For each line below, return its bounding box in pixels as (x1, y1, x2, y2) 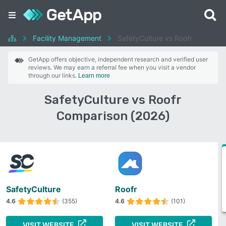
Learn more (78, 72, 110, 79)
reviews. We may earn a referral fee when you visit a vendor (28, 64, 196, 71)
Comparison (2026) (56, 109, 169, 123)
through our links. (28, 72, 78, 79)
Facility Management (33, 34, 101, 42)
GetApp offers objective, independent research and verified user (28, 55, 208, 63)
